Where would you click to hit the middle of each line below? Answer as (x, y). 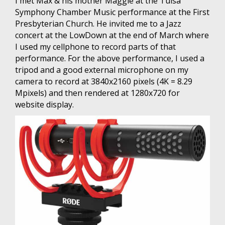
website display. (44, 104)
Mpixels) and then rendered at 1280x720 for (97, 93)
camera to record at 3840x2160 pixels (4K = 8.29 (104, 81)
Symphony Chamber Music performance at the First (112, 12)
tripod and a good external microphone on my (102, 70)
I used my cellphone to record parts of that (95, 46)
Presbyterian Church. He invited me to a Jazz (98, 23)
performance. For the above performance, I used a (110, 58)
